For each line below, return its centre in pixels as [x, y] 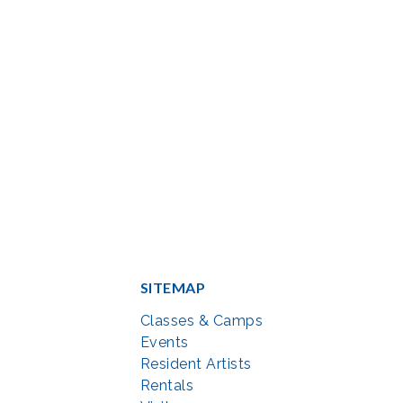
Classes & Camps [201, 321]
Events [164, 343]
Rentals [167, 386]
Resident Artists [196, 364]
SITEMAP [173, 288]
